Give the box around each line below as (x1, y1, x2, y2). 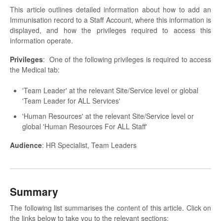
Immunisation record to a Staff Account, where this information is (10, 14, 211, 25)
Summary (10, 184, 58, 199)
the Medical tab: (10, 64, 60, 74)
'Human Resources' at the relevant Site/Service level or (22, 110, 194, 121)
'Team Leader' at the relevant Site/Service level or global (22, 85, 198, 95)
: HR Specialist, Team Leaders (42, 140, 137, 150)
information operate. (10, 35, 73, 45)
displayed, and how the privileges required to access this (10, 25, 211, 35)
